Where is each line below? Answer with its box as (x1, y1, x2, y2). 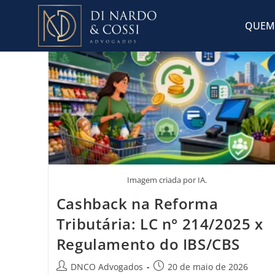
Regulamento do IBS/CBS (56, 233, 240, 254)
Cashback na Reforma (56, 193, 219, 214)
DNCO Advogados (70, 260, 143, 273)
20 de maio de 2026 (167, 260, 248, 273)
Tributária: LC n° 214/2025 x (56, 213, 263, 234)
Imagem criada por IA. (126, 174, 207, 185)
